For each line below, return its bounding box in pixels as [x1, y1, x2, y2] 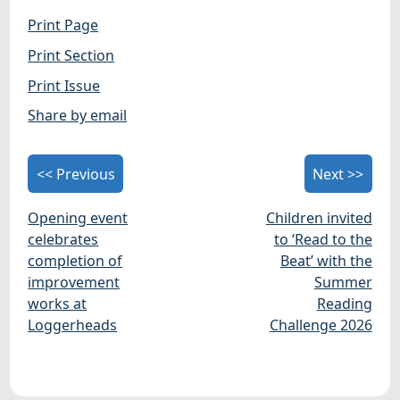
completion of [28, 251, 123, 271]
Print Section [28, 45, 115, 65]
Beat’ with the [279, 251, 372, 271]
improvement [28, 272, 121, 293]
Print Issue [28, 75, 101, 96]
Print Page [28, 15, 99, 36]
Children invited [265, 208, 372, 229]
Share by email [28, 105, 128, 126]
